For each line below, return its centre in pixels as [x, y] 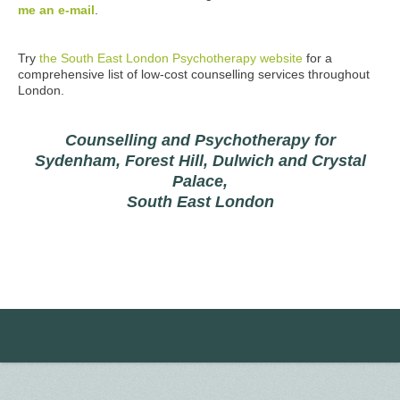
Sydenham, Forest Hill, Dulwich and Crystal [200, 161]
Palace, [200, 182]
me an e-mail [56, 10]
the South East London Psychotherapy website [173, 58]
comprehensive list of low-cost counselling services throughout [194, 75]
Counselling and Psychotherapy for [200, 141]
